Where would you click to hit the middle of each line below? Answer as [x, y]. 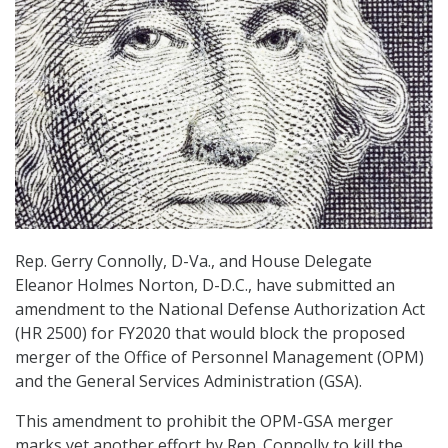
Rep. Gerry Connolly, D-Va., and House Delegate [193, 261]
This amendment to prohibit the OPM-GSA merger [204, 421]
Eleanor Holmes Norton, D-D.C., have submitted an [205, 285]
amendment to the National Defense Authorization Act [220, 309]
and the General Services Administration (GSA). [188, 381]
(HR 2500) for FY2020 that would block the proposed [210, 333]
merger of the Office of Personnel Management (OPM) [219, 357]
